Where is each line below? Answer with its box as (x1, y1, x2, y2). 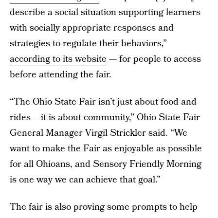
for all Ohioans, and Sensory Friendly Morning (10, 158, 201, 171)
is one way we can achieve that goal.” (10, 173, 161, 186)
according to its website (10, 53, 107, 66)
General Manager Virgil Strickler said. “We (10, 127, 187, 140)
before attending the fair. (10, 68, 111, 81)
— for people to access (107, 53, 201, 66)
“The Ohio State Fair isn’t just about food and (10, 95, 197, 109)
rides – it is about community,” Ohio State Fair (10, 111, 200, 124)
